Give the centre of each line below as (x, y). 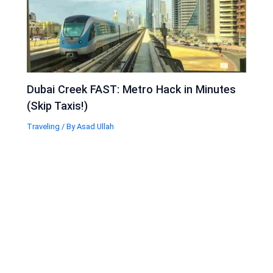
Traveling (44, 127)
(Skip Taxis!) (58, 106)
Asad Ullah (96, 127)
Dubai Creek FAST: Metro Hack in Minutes (132, 90)
